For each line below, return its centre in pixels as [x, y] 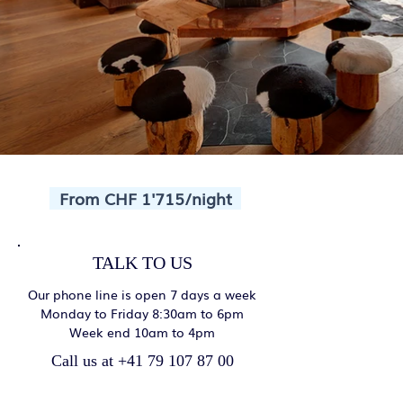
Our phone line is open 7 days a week [142, 294]
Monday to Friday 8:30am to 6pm [142, 313]
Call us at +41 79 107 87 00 [142, 361]
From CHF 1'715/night [145, 198]
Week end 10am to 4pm [142, 332]
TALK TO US [142, 263]
